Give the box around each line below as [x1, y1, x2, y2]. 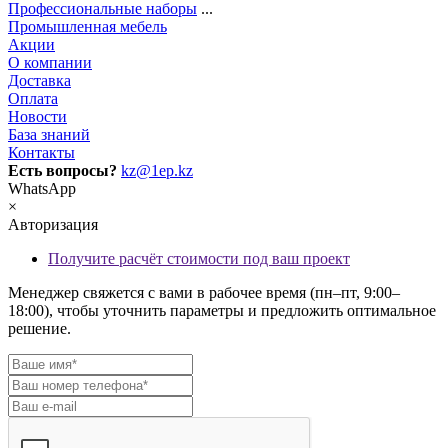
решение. [8, 320, 71, 338]
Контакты [8, 144, 75, 162]
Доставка [8, 72, 71, 90]
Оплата [8, 90, 58, 108]
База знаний [8, 126, 90, 144]
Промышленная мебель [8, 18, 167, 36]
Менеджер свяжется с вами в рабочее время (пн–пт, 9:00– [8, 284, 400, 302]
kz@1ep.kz [121, 162, 193, 180]
